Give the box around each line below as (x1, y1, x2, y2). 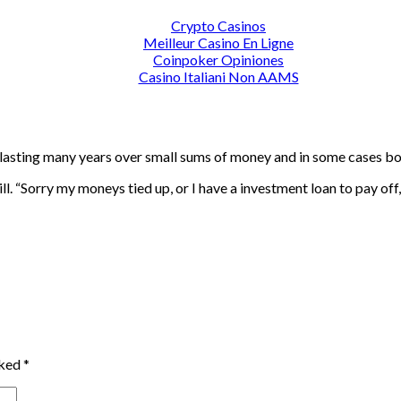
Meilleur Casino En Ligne (143, 34, 294, 52)
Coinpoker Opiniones (153, 51, 284, 69)
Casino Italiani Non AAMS (138, 68, 299, 86)
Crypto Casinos (171, 17, 266, 35)
